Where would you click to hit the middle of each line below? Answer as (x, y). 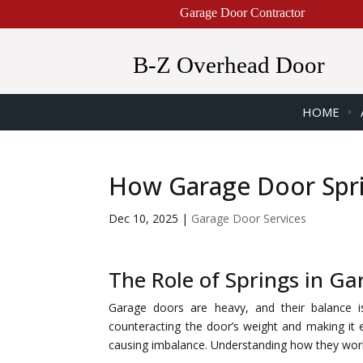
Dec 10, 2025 (144, 218)
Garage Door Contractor (242, 13)
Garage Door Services (249, 218)
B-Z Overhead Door (228, 65)
